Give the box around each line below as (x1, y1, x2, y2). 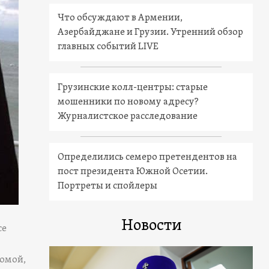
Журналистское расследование (58, 110, 198, 122)
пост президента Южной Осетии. (58, 165, 208, 178)
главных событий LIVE (58, 40, 159, 53)
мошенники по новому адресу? (58, 95, 199, 108)
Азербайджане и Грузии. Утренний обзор (58, 26, 244, 38)
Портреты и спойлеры (58, 180, 158, 192)
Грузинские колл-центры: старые (58, 81, 208, 94)
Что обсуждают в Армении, (58, 11, 183, 24)
